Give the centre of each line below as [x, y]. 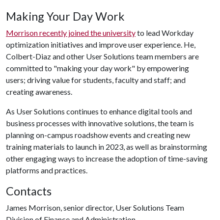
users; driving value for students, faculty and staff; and [96, 80]
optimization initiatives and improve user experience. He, [101, 44]
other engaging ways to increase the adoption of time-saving [107, 158]
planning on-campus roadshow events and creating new [98, 135]
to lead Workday [165, 33]
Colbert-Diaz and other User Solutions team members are [102, 56]
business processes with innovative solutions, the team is [100, 123]
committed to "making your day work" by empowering [97, 68]
